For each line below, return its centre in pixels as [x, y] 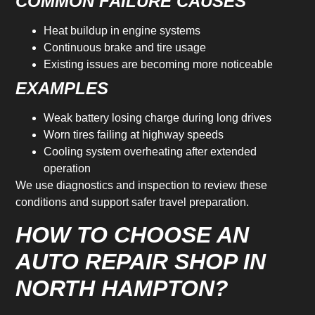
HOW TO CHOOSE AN [133, 234]
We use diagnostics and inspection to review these [142, 186]
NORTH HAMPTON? [122, 288]
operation [67, 169]
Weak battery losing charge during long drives [158, 118]
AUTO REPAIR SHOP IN [141, 261]
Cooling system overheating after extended [150, 152]
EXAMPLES [62, 89]
